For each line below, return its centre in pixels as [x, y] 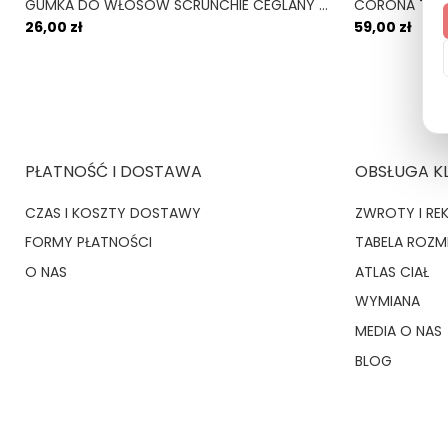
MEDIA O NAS [398, 330]
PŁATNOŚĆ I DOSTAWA [113, 171]
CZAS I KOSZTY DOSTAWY [113, 212]
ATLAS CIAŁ [391, 271]
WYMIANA [387, 301]
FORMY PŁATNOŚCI [88, 242]
